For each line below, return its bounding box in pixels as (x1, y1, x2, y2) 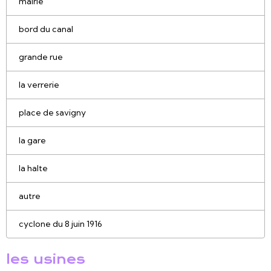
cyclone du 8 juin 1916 (19, 218, 102, 230)
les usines (6, 252, 85, 267)
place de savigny (19, 107, 86, 119)
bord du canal (19, 24, 73, 35)
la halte (19, 163, 48, 174)
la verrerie (19, 79, 59, 91)
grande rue (19, 51, 63, 63)
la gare (19, 135, 46, 146)
